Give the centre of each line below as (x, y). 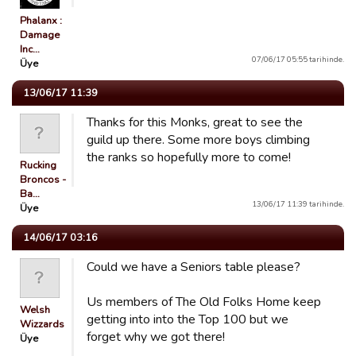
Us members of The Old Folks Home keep (204, 302)
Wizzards (42, 324)
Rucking (38, 165)
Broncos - (43, 180)
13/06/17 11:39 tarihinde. (298, 204)
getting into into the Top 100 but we (188, 319)
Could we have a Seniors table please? (193, 267)
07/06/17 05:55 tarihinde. (298, 59)
